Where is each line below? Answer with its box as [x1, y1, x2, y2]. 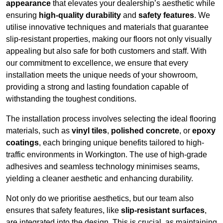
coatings [6, 138, 39, 147]
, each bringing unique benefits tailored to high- [39, 138, 204, 147]
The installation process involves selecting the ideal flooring [6, 114, 216, 123]
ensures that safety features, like [6, 206, 121, 215]
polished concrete [111, 126, 179, 135]
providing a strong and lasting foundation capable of [6, 83, 188, 92]
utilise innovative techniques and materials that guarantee [6, 23, 209, 32]
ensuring [6, 11, 39, 20]
